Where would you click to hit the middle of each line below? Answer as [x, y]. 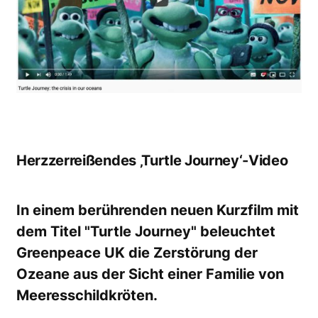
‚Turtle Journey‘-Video [212, 161]
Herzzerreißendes [76, 161]
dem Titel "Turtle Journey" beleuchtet [146, 232]
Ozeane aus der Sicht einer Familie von [150, 274]
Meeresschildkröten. [87, 296]
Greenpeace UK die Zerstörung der [137, 253]
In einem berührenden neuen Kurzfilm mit [158, 210]
